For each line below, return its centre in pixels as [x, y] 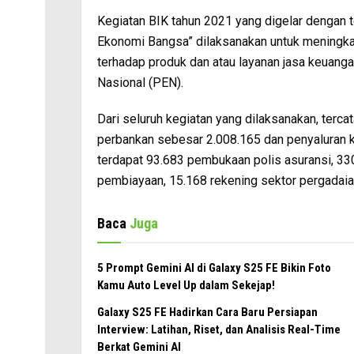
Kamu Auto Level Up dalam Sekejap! [186, 286]
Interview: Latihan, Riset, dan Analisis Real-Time [219, 330]
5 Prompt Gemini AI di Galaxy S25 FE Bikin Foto [214, 268]
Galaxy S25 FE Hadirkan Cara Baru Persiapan [207, 313]
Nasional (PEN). [140, 83]
